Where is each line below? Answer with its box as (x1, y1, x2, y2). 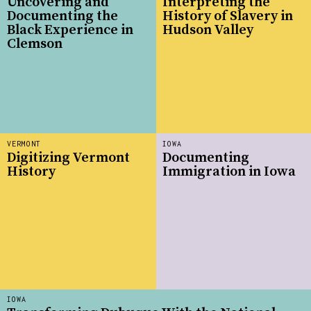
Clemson (7, 35, 62, 53)
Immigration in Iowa (162, 162, 296, 180)
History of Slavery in (162, 7, 293, 25)
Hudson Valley (162, 21, 253, 39)
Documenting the (7, 7, 118, 25)
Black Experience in (7, 21, 133, 39)
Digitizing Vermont (7, 149, 130, 167)
